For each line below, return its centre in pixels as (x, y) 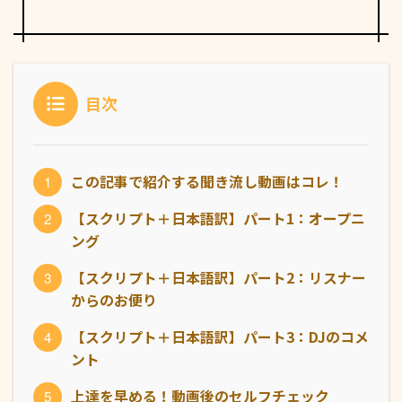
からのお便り (114, 300)
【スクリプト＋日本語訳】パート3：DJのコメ (220, 337)
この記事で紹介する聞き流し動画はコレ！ (207, 182)
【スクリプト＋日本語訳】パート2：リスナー (218, 278)
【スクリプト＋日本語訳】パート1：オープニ (218, 218)
